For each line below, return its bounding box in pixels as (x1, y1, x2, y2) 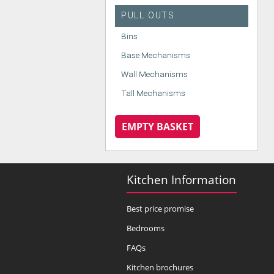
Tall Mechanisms (121, 87, 185, 98)
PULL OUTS (121, 10, 175, 21)
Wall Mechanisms (121, 68, 188, 79)
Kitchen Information (127, 171, 236, 188)
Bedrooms (127, 222, 165, 234)
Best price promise (127, 202, 194, 214)
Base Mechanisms (121, 50, 190, 60)
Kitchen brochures (127, 261, 193, 273)
